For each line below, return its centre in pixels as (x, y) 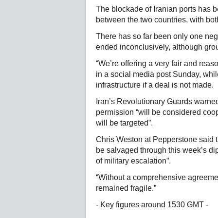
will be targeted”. (124, 123)
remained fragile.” (126, 188)
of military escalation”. (133, 161)
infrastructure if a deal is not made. (155, 85)
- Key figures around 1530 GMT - (152, 205)
